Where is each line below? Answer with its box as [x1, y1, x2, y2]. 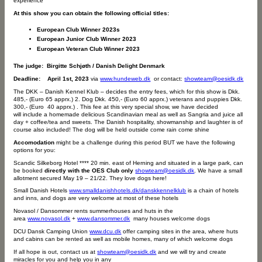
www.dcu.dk [89, 228, 122, 235]
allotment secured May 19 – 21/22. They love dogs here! [13, 174, 167, 181]
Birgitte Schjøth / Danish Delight [47, 62, 138, 69]
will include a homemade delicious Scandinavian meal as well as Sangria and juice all [13, 111, 243, 118]
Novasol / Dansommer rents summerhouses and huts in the [13, 208, 174, 215]
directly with [44, 167, 80, 174]
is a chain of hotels [186, 187, 239, 194]
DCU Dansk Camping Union [13, 228, 90, 235]
